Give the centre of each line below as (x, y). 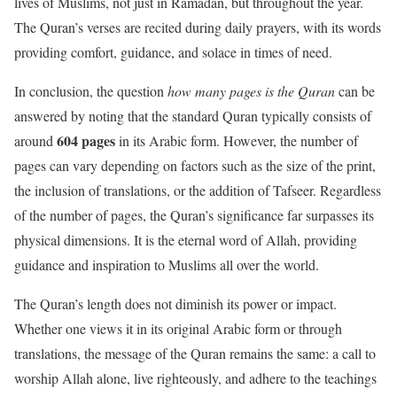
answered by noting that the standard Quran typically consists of (193, 116)
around (35, 141)
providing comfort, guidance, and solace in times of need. (173, 52)
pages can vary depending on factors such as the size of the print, (195, 166)
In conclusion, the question (91, 91)
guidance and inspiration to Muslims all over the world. (167, 265)
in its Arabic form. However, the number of (237, 141)
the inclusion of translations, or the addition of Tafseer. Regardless (198, 191)
